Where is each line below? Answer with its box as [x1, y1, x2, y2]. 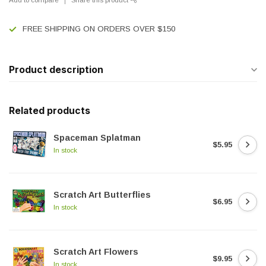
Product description [9, 64, 103, 75]
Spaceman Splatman [53, 133, 141, 142]
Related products [9, 105, 90, 116]
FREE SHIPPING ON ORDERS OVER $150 [23, 24, 175, 33]
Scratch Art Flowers [53, 247, 138, 256]
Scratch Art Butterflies [53, 190, 151, 199]
